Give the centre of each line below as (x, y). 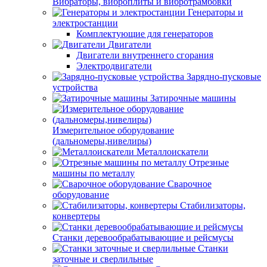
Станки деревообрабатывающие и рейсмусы (143, 237)
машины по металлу (94, 173)
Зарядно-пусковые (224, 77)
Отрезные (209, 162)
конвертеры (76, 216)
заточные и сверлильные (103, 259)
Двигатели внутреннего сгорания (145, 55)
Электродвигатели (114, 66)
